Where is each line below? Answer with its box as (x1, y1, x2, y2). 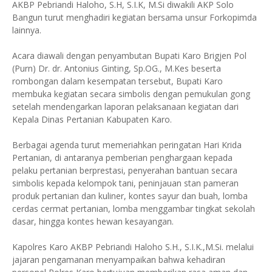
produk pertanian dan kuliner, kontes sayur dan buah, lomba (12, 190, 248, 202)
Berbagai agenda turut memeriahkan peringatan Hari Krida (12, 139, 242, 151)
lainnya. (12, 24, 41, 36)
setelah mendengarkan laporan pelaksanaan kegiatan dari (12, 101, 239, 113)
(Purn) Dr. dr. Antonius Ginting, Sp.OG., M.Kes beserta (12, 63, 221, 75)
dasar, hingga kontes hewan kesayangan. (12, 216, 174, 228)
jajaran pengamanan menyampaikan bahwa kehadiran (12, 254, 225, 266)
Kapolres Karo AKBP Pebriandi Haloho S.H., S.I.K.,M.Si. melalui (12, 241, 254, 253)
